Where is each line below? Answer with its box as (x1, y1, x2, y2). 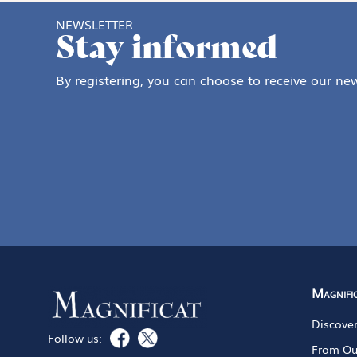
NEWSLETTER (56, 14, 133, 33)
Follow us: (48, 329, 102, 346)
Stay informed (56, 25, 277, 66)
